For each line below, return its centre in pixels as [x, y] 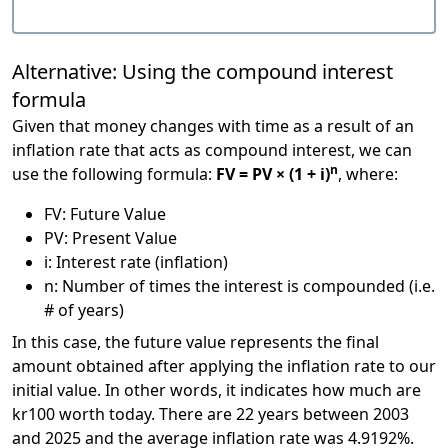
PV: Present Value [110, 238]
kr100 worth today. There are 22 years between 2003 [210, 414]
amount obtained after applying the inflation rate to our [224, 366]
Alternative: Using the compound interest [202, 72]
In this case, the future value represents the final [195, 342]
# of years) [84, 310]
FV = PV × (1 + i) [273, 174]
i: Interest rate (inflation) [136, 262]
